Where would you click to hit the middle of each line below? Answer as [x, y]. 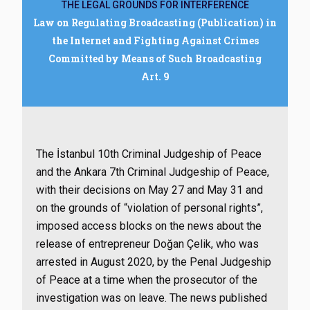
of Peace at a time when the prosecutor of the [147, 280]
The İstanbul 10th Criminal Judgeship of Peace [149, 154]
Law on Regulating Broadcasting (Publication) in [155, 22]
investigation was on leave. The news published [152, 298]
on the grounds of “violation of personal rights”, [149, 208]
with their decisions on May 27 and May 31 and [149, 190]
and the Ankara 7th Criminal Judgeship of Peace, [153, 172]
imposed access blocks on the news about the [149, 226]
